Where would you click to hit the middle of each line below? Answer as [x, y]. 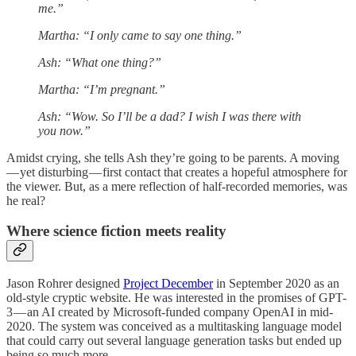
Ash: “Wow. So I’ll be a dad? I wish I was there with [170, 116]
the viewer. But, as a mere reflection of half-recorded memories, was [177, 186]
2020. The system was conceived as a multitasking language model [174, 326]
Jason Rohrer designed [65, 283]
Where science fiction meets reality [116, 231]
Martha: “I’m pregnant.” [102, 89]
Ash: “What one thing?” [100, 62]
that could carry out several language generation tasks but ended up [174, 340]
